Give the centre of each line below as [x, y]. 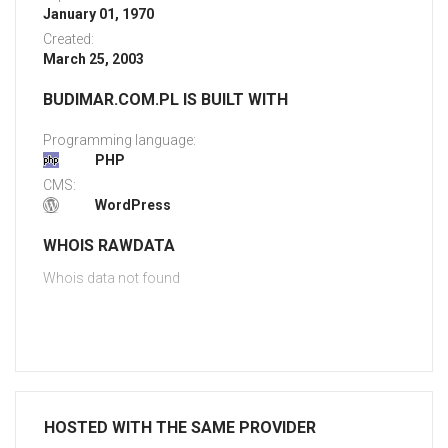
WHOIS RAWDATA [109, 246]
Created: [68, 39]
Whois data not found [111, 278]
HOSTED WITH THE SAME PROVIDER [180, 428]
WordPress [133, 205]
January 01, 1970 [98, 14]
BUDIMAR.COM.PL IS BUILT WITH [165, 100]
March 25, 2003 [93, 59]
